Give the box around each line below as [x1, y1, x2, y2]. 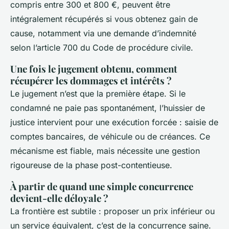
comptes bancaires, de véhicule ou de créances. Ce [10, 131, 210, 142]
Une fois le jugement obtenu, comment [10, 62, 177, 76]
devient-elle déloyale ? [10, 192, 108, 205]
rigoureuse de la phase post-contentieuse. [10, 160, 172, 171]
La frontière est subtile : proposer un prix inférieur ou [10, 206, 215, 217]
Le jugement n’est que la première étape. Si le [10, 88, 186, 99]
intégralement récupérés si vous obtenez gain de [10, 14, 198, 25]
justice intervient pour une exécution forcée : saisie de [10, 117, 218, 128]
